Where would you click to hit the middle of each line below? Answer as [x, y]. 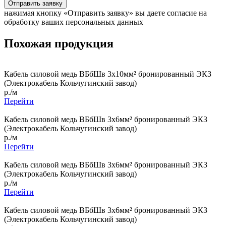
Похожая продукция [59, 43]
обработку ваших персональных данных [74, 22]
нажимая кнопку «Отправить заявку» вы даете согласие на [105, 13]
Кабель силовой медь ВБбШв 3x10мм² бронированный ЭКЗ [108, 74]
